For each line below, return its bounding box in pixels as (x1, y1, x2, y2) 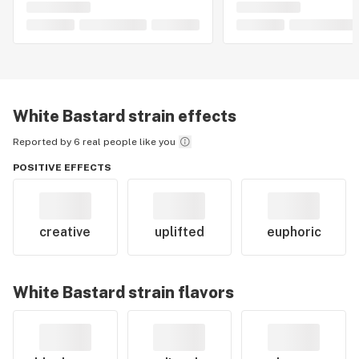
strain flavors (125, 283, 234, 302)
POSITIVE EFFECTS (13, 162, 111, 173)
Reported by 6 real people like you (13, 136, 175, 147)
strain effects (125, 107, 236, 126)
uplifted (154, 224, 204, 240)
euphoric (266, 224, 321, 240)
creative (39, 224, 91, 240)
